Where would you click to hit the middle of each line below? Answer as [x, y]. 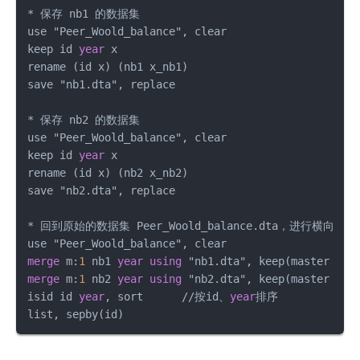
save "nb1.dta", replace [101, 84]
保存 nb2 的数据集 [87, 119]
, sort [143, 296]
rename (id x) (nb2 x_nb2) [108, 172]
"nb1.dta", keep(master [259, 261]
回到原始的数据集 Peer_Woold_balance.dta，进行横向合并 [195, 225]
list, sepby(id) [76, 314]
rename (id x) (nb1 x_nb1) [108, 66]
